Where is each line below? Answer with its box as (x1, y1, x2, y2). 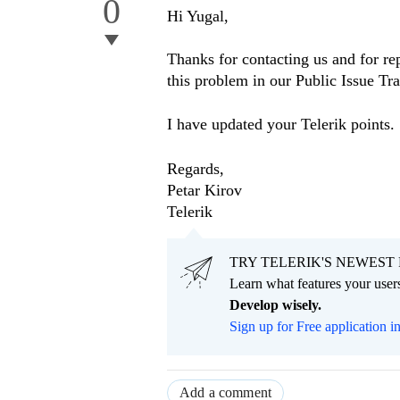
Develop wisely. (229, 297, 321, 313)
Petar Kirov (167, 181, 242, 200)
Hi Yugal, (167, 7, 229, 26)
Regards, (167, 160, 224, 179)
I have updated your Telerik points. (167, 115, 395, 134)
